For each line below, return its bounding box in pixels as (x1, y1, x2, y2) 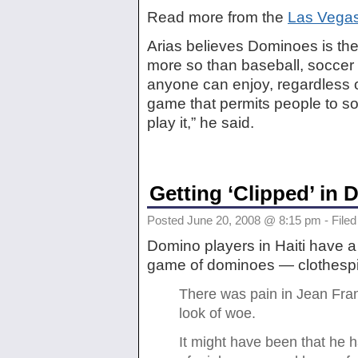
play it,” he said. (147, 114, 254, 132)
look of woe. (179, 305, 256, 322)
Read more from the (147, 8, 288, 26)
